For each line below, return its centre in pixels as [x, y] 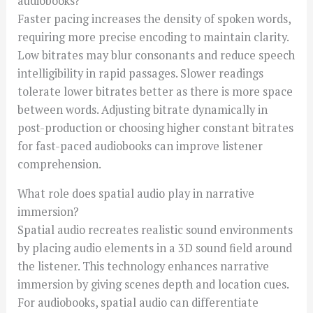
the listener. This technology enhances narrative [144, 267]
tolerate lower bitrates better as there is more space [155, 91]
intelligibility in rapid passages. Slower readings [141, 73]
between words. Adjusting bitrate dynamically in [143, 109]
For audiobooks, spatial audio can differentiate [138, 303]
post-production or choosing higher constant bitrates [156, 128]
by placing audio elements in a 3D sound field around [155, 248]
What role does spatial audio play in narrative [136, 194]
